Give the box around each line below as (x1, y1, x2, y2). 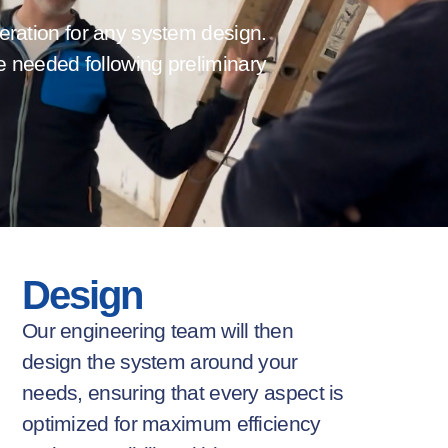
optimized (21, 411, 109, 435)
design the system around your (21, 349, 298, 373)
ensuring (88, 380, 166, 404)
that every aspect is (165, 380, 344, 404)
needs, (21, 380, 89, 404)
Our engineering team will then (21, 318, 293, 342)
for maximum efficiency (108, 411, 321, 435)
